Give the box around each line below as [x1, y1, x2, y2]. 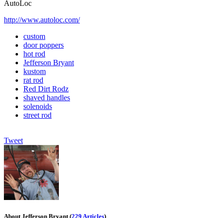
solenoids [23, 102, 52, 110]
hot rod [23, 49, 45, 58]
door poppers [23, 40, 64, 49]
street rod [23, 110, 52, 119]
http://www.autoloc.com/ [4, 15, 80, 24]
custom [23, 32, 45, 40]
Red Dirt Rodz [23, 84, 69, 93]
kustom [23, 67, 46, 75]
